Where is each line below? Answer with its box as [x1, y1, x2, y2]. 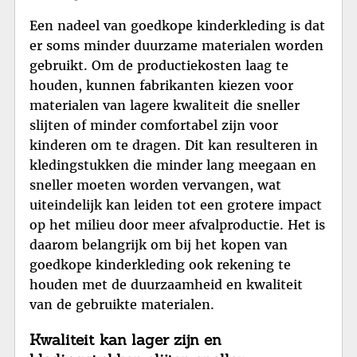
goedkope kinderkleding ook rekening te [29, 257, 291, 273]
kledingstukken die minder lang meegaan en [29, 157, 316, 174]
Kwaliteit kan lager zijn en [29, 330, 222, 349]
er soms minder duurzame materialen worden [29, 37, 324, 54]
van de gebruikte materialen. [29, 296, 214, 313]
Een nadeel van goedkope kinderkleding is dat [29, 18, 325, 34]
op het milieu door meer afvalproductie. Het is [29, 217, 325, 233]
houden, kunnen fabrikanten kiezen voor [29, 77, 293, 94]
